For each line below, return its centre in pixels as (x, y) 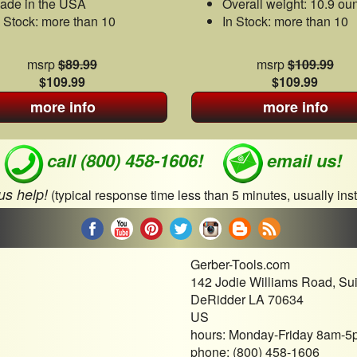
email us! (304, 160)
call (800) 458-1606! (125, 160)
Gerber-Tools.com (240, 264)
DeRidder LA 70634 (247, 299)
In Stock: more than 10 (285, 21)
